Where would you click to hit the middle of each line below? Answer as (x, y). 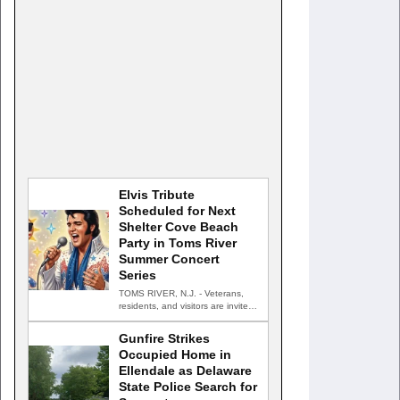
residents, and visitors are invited (186, 306)
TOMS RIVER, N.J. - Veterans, (181, 293)
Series (137, 275)
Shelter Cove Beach (179, 227)
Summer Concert (169, 259)
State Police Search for (188, 387)
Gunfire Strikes (164, 338)
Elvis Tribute (157, 195)
